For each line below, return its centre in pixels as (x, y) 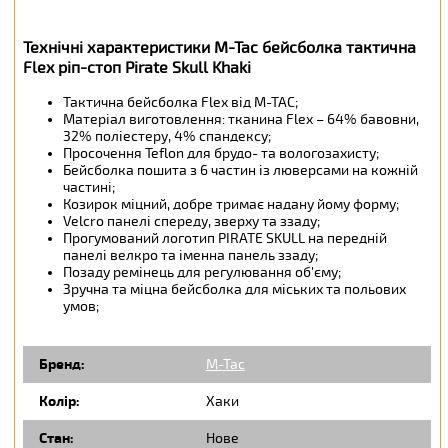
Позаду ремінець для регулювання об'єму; (202, 273)
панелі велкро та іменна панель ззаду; (191, 256)
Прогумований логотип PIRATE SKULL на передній (225, 239)
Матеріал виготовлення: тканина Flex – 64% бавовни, (241, 120)
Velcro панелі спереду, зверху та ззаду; (192, 222)
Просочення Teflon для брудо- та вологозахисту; (221, 154)
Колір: (60, 402)
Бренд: (62, 365)
